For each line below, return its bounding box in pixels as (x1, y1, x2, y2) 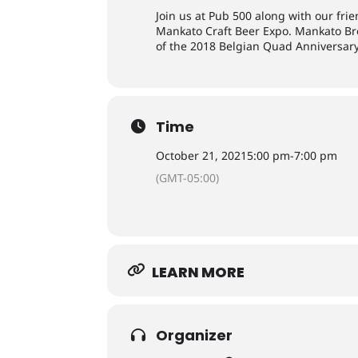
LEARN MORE (152, 262, 245, 282)
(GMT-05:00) (156, 170, 220, 185)
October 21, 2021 (156, 148, 248, 163)
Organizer (156, 325, 233, 345)
